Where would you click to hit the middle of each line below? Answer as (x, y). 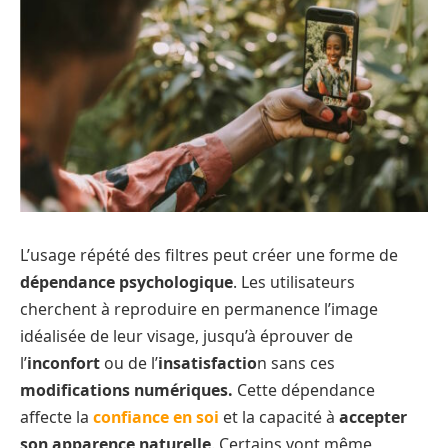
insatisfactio (207, 362)
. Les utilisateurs (294, 281)
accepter (373, 416)
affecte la (56, 416)
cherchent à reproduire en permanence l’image (199, 308)
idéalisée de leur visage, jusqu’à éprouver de (186, 335)
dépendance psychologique (126, 281)
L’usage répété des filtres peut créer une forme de (209, 254)
